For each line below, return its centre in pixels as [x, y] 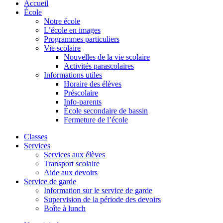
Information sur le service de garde [98, 190]
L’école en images [72, 30]
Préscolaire [81, 93]
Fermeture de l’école [96, 119]
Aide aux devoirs [71, 172]
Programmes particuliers [82, 39]
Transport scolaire [72, 163]
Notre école [62, 21]
